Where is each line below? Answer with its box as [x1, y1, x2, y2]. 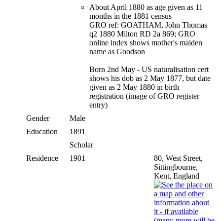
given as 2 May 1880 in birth [89, 82, 179, 91]
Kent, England [154, 171, 199, 180]
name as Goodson [89, 47, 145, 56]
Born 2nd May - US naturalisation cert [89, 65, 209, 74]
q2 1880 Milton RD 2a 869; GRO [89, 29, 195, 38]
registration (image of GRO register [89, 91, 199, 100]
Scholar [70, 140, 95, 149]
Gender [26, 113, 49, 122]
